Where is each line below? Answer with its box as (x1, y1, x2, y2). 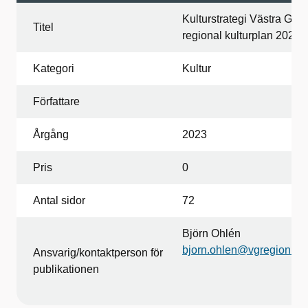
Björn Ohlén (182, 228, 241, 239)
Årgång (33, 129, 69, 140)
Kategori (33, 63, 74, 74)
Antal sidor (33, 195, 85, 206)
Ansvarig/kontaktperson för (33, 247, 163, 258)
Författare (33, 96, 80, 107)
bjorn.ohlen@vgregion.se (182, 244, 305, 256)
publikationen (33, 263, 99, 275)
